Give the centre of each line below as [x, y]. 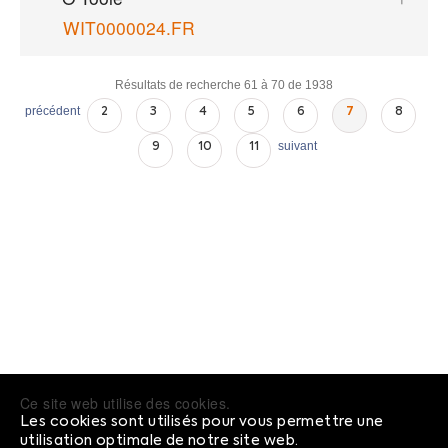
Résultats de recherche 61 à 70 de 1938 [224, 84]
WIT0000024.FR [128, 28]
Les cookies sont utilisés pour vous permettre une [202, 421]
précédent [52, 110]
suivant [297, 145]
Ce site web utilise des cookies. [125, 402]
